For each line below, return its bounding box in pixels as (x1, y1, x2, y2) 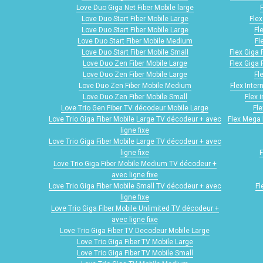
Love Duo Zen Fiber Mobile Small (82, 93, 187, 102)
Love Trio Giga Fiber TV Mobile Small (76, 249, 193, 258)
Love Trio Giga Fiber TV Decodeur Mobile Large (60, 227, 210, 235)
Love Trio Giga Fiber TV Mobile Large (76, 238, 193, 247)
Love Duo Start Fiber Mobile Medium (77, 37, 193, 46)
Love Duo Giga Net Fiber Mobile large (76, 4, 194, 12)
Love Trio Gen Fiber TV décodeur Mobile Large (61, 104, 208, 113)
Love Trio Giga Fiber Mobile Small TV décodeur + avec (48, 182, 221, 191)
